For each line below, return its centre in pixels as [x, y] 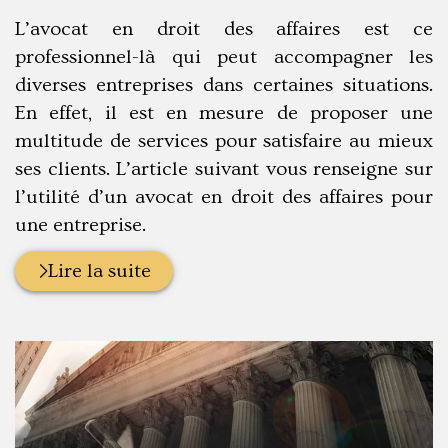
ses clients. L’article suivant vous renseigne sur [224, 168]
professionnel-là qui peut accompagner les [224, 56]
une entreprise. [80, 224]
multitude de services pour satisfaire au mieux [224, 140]
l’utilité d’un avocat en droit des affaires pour [224, 196]
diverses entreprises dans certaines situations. [224, 84]
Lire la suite [99, 271]
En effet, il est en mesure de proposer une [224, 112]
